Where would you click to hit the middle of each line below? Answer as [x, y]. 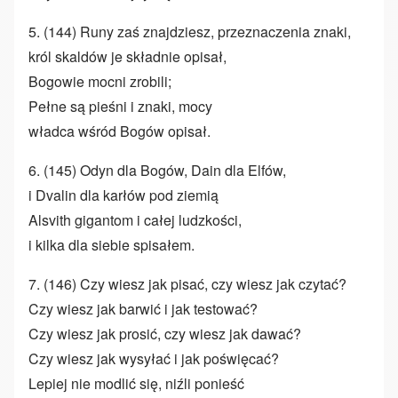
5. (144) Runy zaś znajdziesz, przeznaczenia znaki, [190, 32]
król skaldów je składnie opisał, [127, 57]
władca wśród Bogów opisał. [119, 131]
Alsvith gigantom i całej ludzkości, [135, 220]
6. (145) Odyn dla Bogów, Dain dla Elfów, [157, 171]
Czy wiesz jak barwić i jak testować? [143, 309]
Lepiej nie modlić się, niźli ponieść [136, 384]
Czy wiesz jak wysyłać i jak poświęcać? [154, 359]
